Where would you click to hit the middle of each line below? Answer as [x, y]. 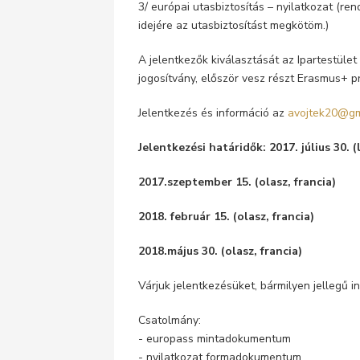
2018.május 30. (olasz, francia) [220, 251]
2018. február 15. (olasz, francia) [226, 217]
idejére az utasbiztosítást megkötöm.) [233, 25]
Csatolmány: [170, 320]
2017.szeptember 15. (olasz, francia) [237, 182]
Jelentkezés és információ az [213, 113]
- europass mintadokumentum [215, 339]
